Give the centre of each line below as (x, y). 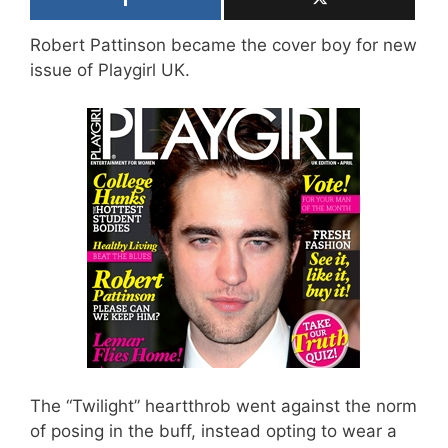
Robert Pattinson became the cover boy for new (223, 44)
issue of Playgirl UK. (110, 69)
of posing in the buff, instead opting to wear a (213, 430)
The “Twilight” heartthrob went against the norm (223, 405)
